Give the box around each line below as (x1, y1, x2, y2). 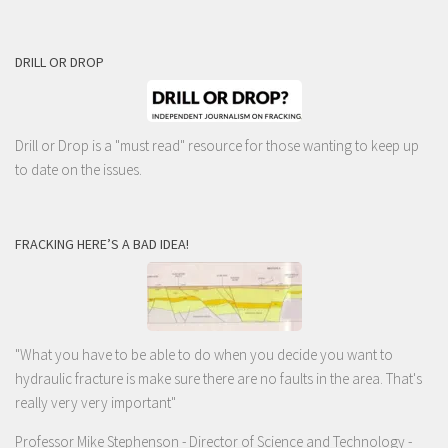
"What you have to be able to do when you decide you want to (15, 345, 393, 365)
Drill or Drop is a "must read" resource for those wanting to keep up (15, 136, 419, 156)
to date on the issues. (15, 160, 142, 180)
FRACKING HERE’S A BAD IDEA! (15, 235, 189, 254)
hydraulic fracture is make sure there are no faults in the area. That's (15, 369, 422, 389)
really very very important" (15, 393, 176, 413)
